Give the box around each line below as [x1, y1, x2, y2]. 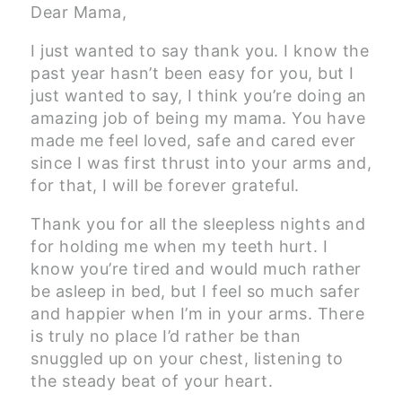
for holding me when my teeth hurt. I [31, 237, 328, 257]
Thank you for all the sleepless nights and [31, 214, 365, 234]
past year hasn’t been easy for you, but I [31, 64, 354, 83]
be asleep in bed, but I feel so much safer [31, 282, 360, 301]
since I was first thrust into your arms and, [31, 153, 371, 173]
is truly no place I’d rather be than [31, 327, 301, 346]
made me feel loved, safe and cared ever [31, 131, 356, 151]
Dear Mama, [31, 3, 127, 22]
